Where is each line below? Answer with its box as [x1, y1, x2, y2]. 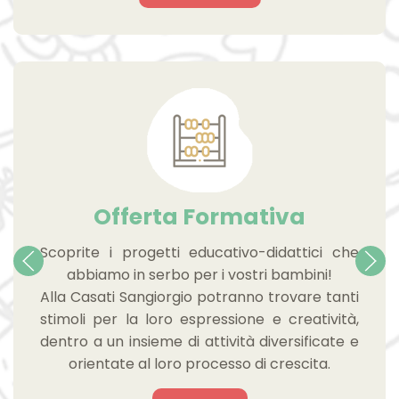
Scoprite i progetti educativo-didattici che [40, 241, 359, 263]
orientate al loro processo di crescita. [69, 353, 330, 374]
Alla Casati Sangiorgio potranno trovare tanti [40, 286, 359, 307]
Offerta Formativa [94, 200, 305, 232]
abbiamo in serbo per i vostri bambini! [67, 264, 332, 285]
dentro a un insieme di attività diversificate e [40, 330, 359, 352]
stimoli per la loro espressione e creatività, [40, 308, 359, 330]
